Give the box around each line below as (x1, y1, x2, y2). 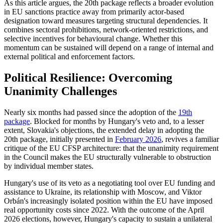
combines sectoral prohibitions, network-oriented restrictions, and (4, 25, 208, 34)
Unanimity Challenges (4, 84, 117, 98)
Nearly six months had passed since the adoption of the (4, 108, 178, 116)
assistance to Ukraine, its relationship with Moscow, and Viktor (4, 187, 202, 196)
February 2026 (115, 134, 161, 143)
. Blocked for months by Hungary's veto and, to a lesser (30, 116, 204, 125)
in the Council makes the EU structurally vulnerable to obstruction (4, 152, 211, 161)
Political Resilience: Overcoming (4, 71, 172, 84)
